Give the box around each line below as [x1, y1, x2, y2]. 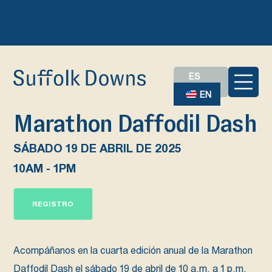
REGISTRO [32, 200, 74, 209]
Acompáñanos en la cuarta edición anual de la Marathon [13, 244, 253, 256]
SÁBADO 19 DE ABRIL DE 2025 [13, 141, 182, 155]
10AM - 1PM [13, 161, 76, 175]
